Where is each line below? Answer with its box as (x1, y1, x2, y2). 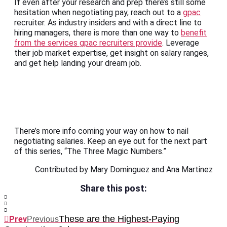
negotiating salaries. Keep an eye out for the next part (14, 136, 207, 146)
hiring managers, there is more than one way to (14, 28, 181, 38)
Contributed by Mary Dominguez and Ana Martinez (35, 165, 213, 175)
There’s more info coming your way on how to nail (14, 126, 188, 136)
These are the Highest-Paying (59, 214, 179, 224)
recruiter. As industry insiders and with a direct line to (14, 18, 202, 28)
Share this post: (80, 183, 147, 194)
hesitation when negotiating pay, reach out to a (14, 8, 183, 18)
